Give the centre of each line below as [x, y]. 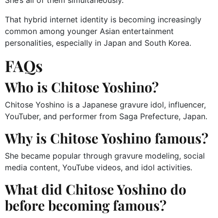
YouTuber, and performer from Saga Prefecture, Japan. [106, 117]
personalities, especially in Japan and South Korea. [98, 43]
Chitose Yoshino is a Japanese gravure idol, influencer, [105, 105]
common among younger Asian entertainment [89, 31]
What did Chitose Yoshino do [96, 189]
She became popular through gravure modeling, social [105, 156]
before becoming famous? [86, 205]
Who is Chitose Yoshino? [82, 87]
